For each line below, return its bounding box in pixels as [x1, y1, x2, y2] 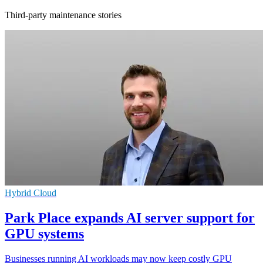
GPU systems [5, 225, 84, 241]
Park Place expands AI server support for [5, 210, 255, 225]
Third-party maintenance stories [5, 9, 122, 20]
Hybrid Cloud [5, 187, 56, 198]
